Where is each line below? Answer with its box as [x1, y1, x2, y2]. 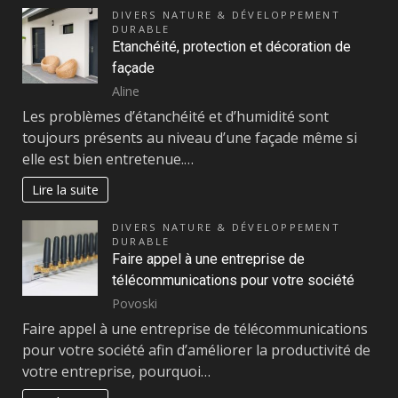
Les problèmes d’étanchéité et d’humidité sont [22, 107, 329, 127]
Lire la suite [32, 181, 99, 199]
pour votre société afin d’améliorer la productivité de [22, 340, 370, 361]
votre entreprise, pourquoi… [22, 362, 211, 382]
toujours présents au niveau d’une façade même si [22, 128, 357, 148]
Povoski [112, 294, 157, 312]
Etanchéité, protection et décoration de [112, 38, 351, 56]
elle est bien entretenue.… [22, 149, 194, 170]
